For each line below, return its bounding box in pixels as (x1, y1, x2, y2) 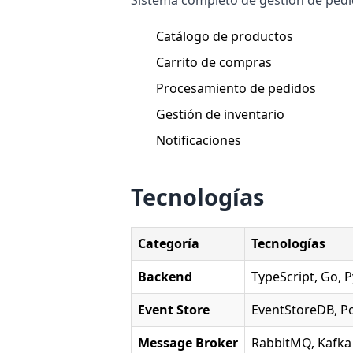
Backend (138, 267, 193, 285)
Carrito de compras (156, 53, 273, 71)
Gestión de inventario (156, 105, 285, 123)
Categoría (138, 234, 200, 252)
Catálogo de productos (156, 27, 294, 45)
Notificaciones (156, 131, 242, 149)
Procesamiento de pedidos (156, 79, 317, 97)
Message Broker (138, 333, 239, 351)
